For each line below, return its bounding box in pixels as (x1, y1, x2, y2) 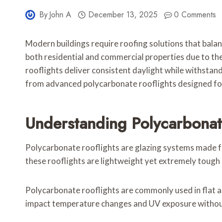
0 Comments (174, 9, 217, 21)
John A (49, 9, 72, 21)
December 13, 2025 (88, 9, 158, 21)
